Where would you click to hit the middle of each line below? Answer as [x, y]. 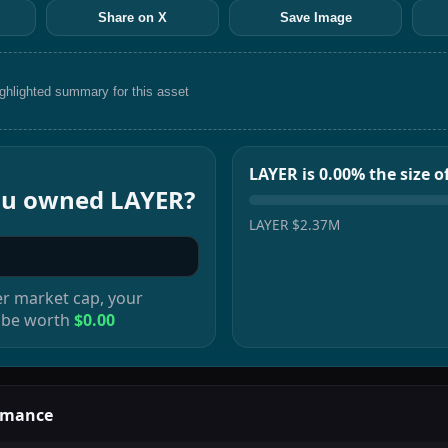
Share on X [132, 17]
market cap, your [76, 297]
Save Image [315, 17]
